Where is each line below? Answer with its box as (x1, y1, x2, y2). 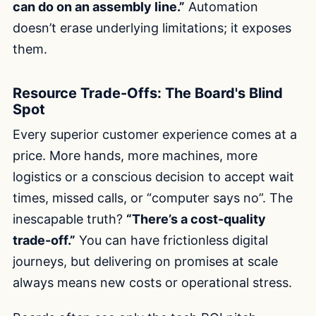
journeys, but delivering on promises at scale (13, 254, 278, 269)
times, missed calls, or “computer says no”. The (13, 190, 293, 206)
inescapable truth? (13, 212, 126, 227)
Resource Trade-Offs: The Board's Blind (13, 85, 283, 102)
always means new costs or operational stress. (13, 275, 292, 291)
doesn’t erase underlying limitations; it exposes (13, 20, 291, 36)
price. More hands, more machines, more (13, 148, 257, 164)
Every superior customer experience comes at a (13, 127, 297, 142)
